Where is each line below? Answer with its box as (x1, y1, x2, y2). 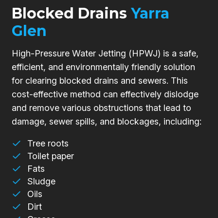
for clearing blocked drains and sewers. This (12, 75, 188, 86)
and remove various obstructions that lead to (12, 103, 191, 113)
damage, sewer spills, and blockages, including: (12, 116, 201, 127)
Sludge (27, 176, 55, 187)
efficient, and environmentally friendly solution (12, 62, 195, 73)
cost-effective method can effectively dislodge (12, 89, 199, 100)
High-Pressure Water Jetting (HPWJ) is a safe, (12, 48, 199, 59)
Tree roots (27, 138, 69, 149)
